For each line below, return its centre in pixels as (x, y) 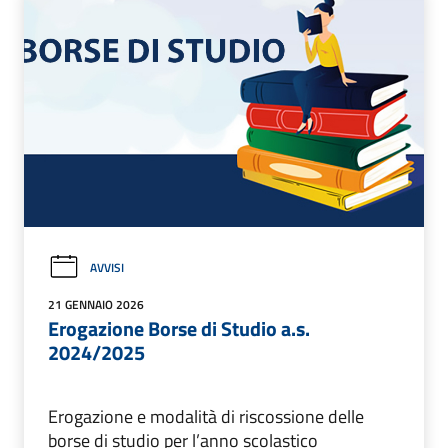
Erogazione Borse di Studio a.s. (179, 329)
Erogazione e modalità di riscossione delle (206, 417)
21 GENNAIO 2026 (96, 305)
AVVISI (107, 267)
